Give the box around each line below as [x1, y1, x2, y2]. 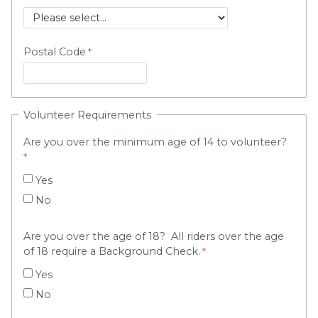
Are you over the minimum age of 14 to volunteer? [23, 135, 287, 148]
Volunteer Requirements [23, 108, 151, 121]
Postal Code [23, 45, 86, 59]
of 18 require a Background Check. [23, 244, 200, 258]
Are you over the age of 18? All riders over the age [23, 229, 284, 243]
